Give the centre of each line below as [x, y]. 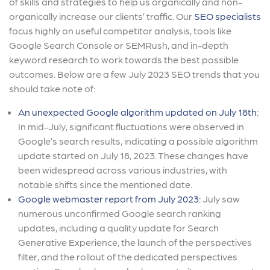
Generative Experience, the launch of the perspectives [135, 242]
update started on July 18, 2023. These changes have [133, 155]
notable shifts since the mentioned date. [106, 184]
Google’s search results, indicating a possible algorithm [138, 140]
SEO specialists [228, 16]
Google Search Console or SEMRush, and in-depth [119, 45]
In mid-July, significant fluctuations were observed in [131, 126]
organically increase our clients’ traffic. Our [102, 16]
